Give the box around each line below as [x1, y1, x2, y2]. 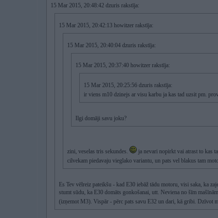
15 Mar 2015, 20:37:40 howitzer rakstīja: [75, 62, 170, 69]
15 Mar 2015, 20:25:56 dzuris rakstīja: [84, 82, 172, 89]
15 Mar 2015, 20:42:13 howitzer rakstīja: [59, 22, 153, 29]
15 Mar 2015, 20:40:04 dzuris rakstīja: [67, 42, 156, 49]
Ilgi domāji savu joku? [75, 115, 127, 122]
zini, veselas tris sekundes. [67, 148, 129, 155]
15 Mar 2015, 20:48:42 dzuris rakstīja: [51, 2, 139, 9]
